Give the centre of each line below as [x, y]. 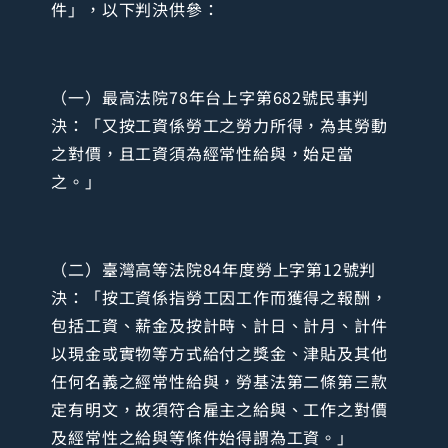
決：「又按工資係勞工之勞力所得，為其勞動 [219, 125]
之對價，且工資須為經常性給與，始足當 [202, 153]
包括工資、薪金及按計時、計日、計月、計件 [219, 325]
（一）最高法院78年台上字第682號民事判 [210, 97]
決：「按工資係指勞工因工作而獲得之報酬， [219, 297]
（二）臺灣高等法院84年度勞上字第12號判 [214, 269]
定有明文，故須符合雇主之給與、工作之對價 [219, 409]
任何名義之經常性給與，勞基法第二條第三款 [219, 381]
